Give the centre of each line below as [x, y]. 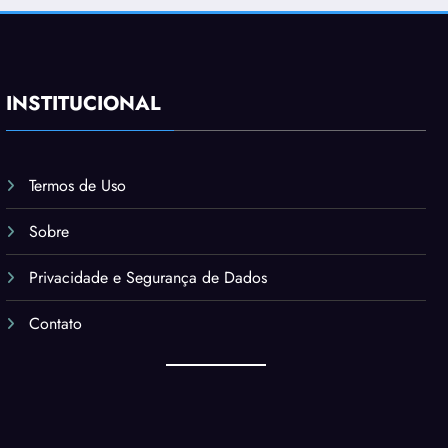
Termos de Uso [78, 186]
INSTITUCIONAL [84, 104]
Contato [56, 324]
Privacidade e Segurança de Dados [148, 278]
